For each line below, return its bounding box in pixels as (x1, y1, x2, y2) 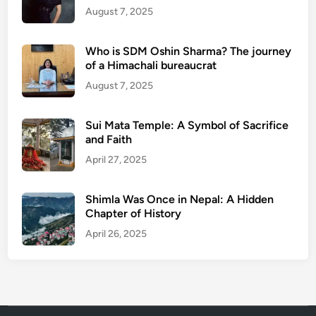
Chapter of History (85, 207, 182, 220)
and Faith (85, 133, 133, 146)
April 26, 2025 (85, 228, 147, 240)
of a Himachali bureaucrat (85, 59, 217, 72)
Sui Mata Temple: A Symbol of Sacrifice (85, 119, 289, 132)
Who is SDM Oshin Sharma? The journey (85, 44, 292, 58)
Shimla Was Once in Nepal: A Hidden (85, 193, 274, 206)
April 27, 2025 (85, 154, 147, 166)
